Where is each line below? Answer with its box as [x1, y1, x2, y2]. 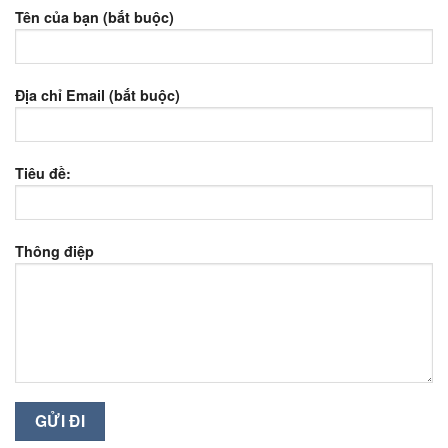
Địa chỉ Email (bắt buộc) [15, 85, 180, 106]
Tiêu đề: [15, 162, 71, 183]
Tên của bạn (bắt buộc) [15, 7, 174, 28]
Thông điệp [15, 240, 94, 261]
